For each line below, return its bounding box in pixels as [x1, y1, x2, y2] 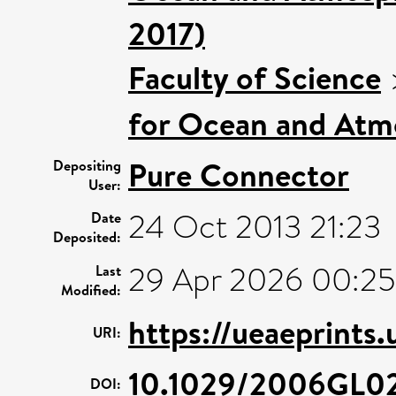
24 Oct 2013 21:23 [128, 203, 381, 250]
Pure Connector [128, 152, 349, 197]
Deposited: [53, 226, 121, 247]
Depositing [53, 155, 121, 175]
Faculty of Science [128, 55, 381, 100]
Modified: [61, 279, 121, 300]
